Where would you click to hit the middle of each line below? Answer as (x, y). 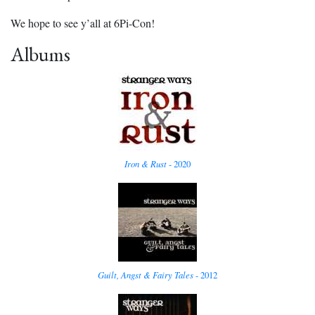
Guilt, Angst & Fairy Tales (146, 275)
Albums (40, 54)
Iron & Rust (146, 164)
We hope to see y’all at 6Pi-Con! (83, 23)
